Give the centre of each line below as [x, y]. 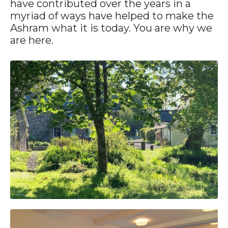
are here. [32, 40]
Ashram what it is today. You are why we [111, 28]
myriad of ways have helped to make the [112, 16]
